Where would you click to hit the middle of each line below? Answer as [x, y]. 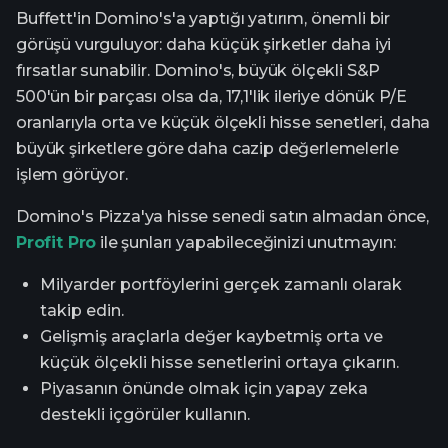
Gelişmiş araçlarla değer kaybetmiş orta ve [211, 337]
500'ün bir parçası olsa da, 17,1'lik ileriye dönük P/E [211, 97]
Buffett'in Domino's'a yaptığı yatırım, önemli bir [203, 19]
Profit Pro [56, 243]
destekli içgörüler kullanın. [145, 415]
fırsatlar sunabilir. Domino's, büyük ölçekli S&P [198, 71]
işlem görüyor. [72, 175]
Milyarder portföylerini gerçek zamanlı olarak [221, 285]
